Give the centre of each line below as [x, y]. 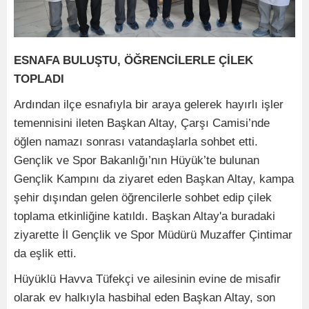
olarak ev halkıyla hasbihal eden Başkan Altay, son [144, 297]
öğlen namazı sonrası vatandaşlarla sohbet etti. [136, 141]
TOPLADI [39, 79]
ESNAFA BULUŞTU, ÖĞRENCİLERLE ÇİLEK [133, 60]
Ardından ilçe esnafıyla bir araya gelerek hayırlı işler [149, 104]
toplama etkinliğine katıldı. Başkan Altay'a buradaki [144, 216]
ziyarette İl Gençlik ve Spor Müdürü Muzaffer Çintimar [153, 235]
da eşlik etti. [45, 253]
